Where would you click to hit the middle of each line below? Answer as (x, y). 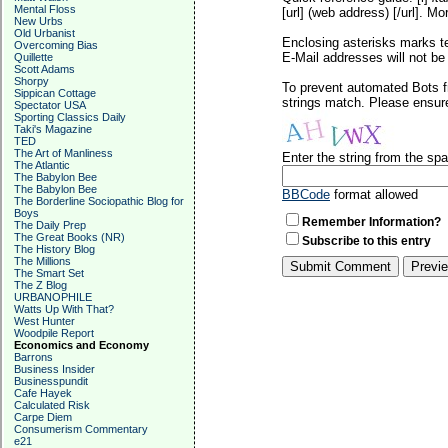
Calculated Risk (52, 405)
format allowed (374, 194)
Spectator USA (50, 105)
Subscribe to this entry (366, 241)
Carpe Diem (43, 417)
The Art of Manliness (63, 153)
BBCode (306, 194)
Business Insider (54, 369)
